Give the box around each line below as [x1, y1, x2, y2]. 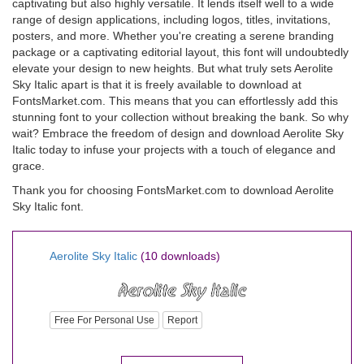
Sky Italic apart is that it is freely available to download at [12, 78, 301, 91]
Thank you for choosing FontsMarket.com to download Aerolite [12, 184, 334, 197]
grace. [12, 159, 45, 172]
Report [167, 314, 197, 326]
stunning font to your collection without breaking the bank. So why [12, 110, 349, 123]
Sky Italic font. [12, 200, 84, 213]
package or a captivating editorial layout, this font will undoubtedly [12, 45, 349, 58]
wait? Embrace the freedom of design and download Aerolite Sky [12, 127, 344, 140]
